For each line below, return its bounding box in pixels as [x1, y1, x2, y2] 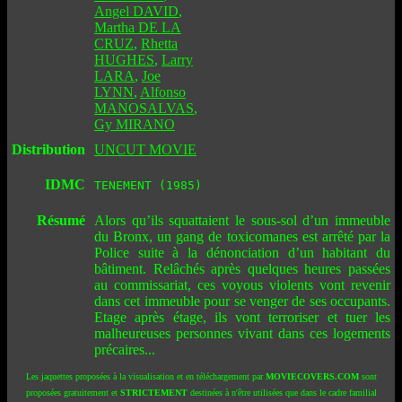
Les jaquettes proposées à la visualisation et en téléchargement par [25, 371, 266, 381]
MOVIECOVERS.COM [265, 371, 359, 381]
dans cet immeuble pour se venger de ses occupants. [94, 293, 390, 309]
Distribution [12, 142, 85, 157]
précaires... [94, 342, 155, 357]
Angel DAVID [94, 4, 179, 19]
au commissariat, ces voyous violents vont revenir [94, 277, 390, 293]
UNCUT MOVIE [94, 142, 197, 157]
